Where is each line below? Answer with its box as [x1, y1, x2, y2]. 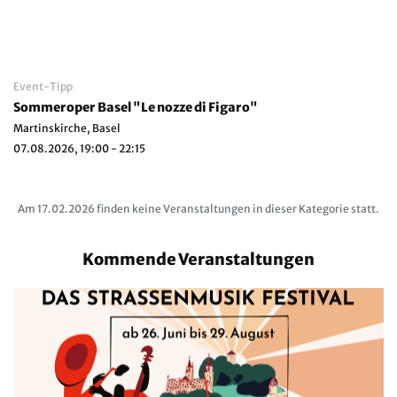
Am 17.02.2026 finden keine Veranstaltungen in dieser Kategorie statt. [18, 201, 379, 215]
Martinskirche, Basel [13, 121, 121, 135]
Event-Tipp [13, 79, 73, 93]
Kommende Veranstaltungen [82, 248, 315, 269]
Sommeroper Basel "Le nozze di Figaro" [133, 98, 258, 115]
